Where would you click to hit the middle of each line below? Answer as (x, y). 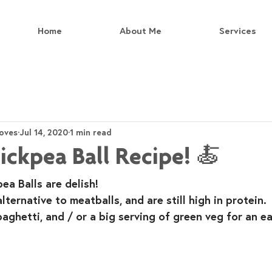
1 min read (91, 132)
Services (237, 30)
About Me (140, 30)
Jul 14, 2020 (44, 132)
